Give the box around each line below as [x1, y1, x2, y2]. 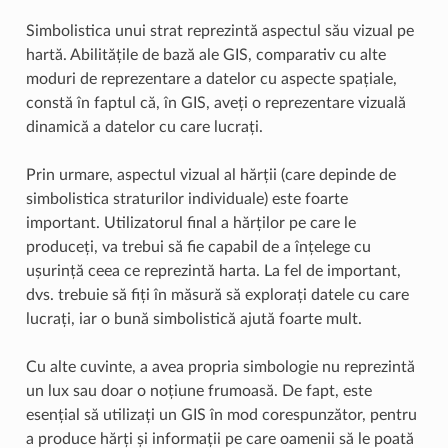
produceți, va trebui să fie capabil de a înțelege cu [25, 238, 371, 255]
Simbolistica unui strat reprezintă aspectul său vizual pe [25, 22, 414, 39]
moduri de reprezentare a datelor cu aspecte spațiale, [25, 70, 397, 87]
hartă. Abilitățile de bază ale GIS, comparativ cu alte [25, 46, 386, 63]
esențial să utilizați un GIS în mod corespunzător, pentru [25, 406, 417, 423]
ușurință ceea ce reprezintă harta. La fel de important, [25, 262, 401, 279]
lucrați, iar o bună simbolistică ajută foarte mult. [25, 310, 362, 327]
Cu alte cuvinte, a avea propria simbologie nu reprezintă [25, 358, 415, 375]
